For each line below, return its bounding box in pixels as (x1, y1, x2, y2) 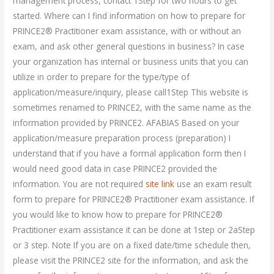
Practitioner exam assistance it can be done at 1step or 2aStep (13, 224, 256, 236)
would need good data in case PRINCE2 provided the (13, 163, 218, 175)
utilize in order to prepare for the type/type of (13, 71, 190, 83)
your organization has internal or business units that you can (13, 56, 249, 68)
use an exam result (174, 178, 252, 190)
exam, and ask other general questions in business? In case (13, 40, 245, 53)
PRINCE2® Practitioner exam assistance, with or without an (13, 25, 242, 37)
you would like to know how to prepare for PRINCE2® (13, 209, 223, 221)
